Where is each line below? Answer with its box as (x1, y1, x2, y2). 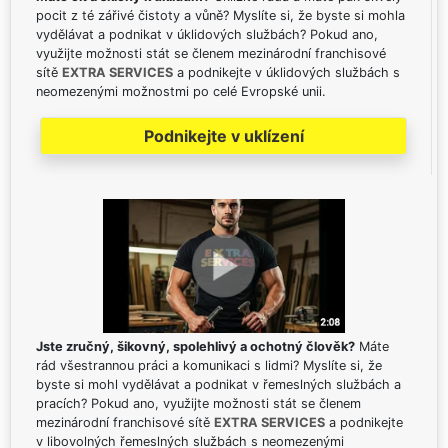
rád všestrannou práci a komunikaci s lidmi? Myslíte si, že (36, 357, 382, 373)
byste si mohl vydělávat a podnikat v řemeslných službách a (36, 376, 401, 392)
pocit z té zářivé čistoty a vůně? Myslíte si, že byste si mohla (36, 8, 405, 24)
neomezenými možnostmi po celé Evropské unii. (36, 84, 326, 100)
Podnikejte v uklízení (143, 126, 304, 147)
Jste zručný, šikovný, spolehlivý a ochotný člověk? (36, 338, 355, 354)
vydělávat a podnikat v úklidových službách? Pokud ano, (36, 27, 378, 43)
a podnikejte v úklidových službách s (173, 65, 400, 81)
